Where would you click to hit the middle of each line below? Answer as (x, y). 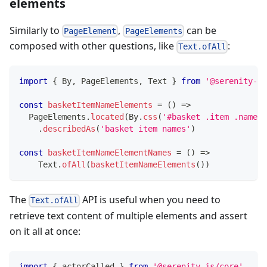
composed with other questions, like (93, 46)
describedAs (69, 129)
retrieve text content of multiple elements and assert (128, 215)
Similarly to (36, 30)
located (107, 117)
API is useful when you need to (150, 200)
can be (200, 30)
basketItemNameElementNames (110, 153)
